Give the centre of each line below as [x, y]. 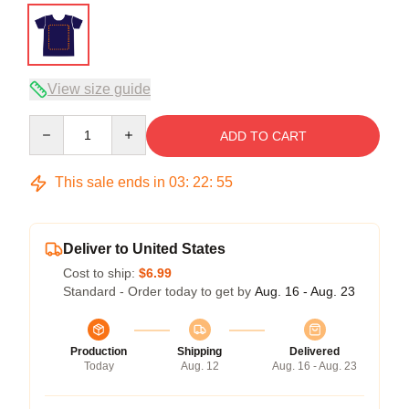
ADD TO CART [263, 136]
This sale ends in [110, 183]
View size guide [99, 89]
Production [99, 352]
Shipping [199, 352]
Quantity [52, 124]
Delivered [315, 352]
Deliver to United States [144, 249]
